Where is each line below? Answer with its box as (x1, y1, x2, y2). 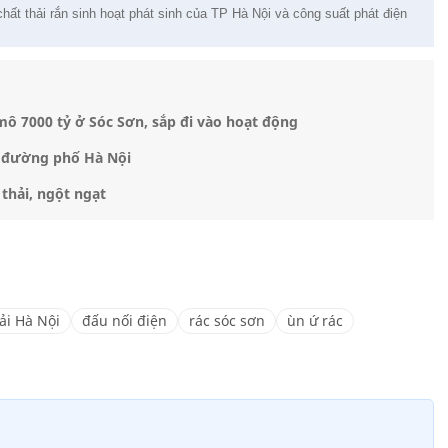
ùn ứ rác (287, 311, 343, 330)
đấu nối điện (82, 311, 167, 330)
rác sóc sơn (189, 311, 265, 330)
